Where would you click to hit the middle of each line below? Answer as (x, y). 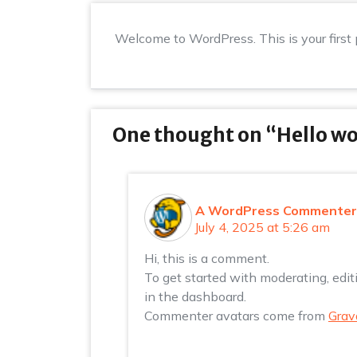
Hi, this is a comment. (207, 258)
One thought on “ (194, 135)
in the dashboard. (195, 296)
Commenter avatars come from (236, 316)
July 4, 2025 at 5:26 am (262, 227)
